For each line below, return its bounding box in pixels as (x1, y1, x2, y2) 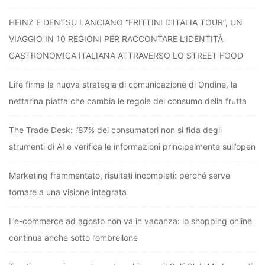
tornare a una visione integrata (9, 187, 127, 198)
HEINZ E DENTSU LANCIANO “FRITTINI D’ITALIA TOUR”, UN (9, 17, 243, 28)
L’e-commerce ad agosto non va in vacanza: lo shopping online (9, 216, 252, 227)
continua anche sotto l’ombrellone (9, 232, 138, 243)
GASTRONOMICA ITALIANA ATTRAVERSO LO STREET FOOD (9, 50, 243, 61)
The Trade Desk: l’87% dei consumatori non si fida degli (9, 125, 222, 135)
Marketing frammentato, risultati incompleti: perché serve (9, 170, 230, 181)
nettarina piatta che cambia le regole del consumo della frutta (9, 96, 247, 106)
